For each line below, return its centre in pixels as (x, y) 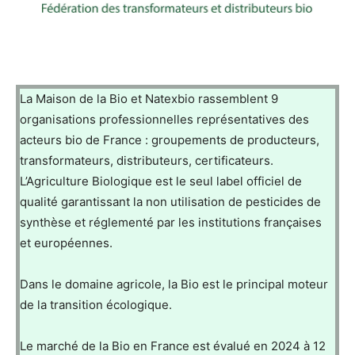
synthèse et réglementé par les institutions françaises (171, 222)
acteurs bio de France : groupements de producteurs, (170, 139)
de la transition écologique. (96, 304)
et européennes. (66, 242)
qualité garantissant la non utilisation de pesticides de (170, 201)
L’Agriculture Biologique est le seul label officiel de (161, 181)
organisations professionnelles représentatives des (164, 119)
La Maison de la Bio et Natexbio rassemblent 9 (149, 98)
